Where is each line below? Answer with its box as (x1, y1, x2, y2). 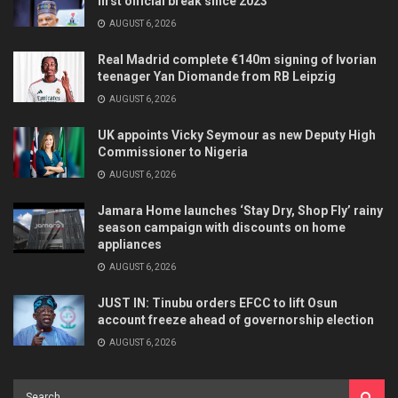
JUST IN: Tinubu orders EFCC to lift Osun (98, 295, 338, 310)
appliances (98, 236, 162, 251)
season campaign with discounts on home (98, 219, 346, 235)
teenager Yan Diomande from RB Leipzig (98, 68, 336, 84)
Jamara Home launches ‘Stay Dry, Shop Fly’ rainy (98, 203, 383, 218)
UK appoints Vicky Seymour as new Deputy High (98, 127, 376, 142)
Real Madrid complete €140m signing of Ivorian (98, 52, 377, 67)
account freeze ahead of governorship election (98, 312, 374, 327)
